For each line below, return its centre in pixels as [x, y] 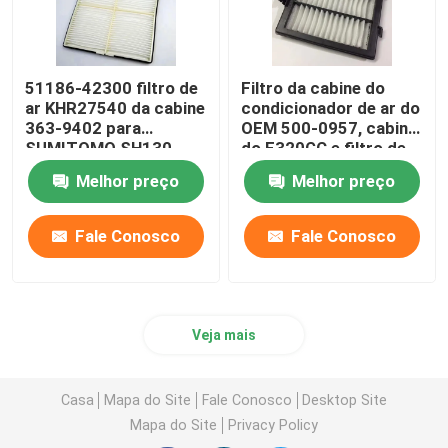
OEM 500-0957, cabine [329, 128]
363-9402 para [83, 128]
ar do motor [287, 168]
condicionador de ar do [331, 108]
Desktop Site [345, 399]
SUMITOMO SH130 [99, 148]
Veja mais [224, 335]
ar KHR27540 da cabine [115, 108]
